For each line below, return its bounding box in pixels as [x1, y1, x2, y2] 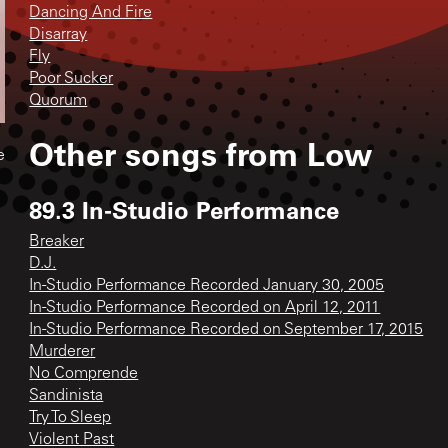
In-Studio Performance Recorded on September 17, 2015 [29, 321, 424, 338]
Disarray [29, 26, 88, 43]
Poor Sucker [29, 70, 114, 87]
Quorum [29, 92, 88, 109]
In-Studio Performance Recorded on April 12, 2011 [29, 299, 381, 316]
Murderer [29, 343, 96, 360]
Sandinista [29, 387, 104, 404]
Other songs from [29, 132, 308, 174]
